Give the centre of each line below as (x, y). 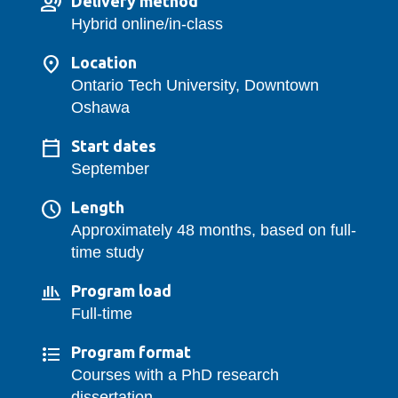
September (110, 169)
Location (103, 63)
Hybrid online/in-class (147, 24)
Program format (131, 352)
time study (107, 253)
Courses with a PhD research (175, 375)
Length (97, 207)
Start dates (113, 146)
